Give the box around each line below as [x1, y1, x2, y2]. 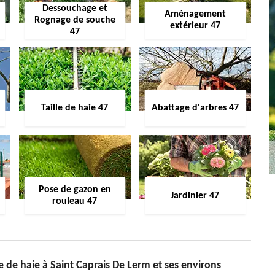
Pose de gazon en [38, 185, 111, 195]
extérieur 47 [169, 21, 220, 31]
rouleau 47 [52, 196, 98, 206]
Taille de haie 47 [41, 103, 109, 113]
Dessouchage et [42, 3, 107, 14]
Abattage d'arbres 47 [151, 103, 239, 113]
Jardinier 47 [171, 190, 220, 201]
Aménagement [164, 9, 226, 19]
